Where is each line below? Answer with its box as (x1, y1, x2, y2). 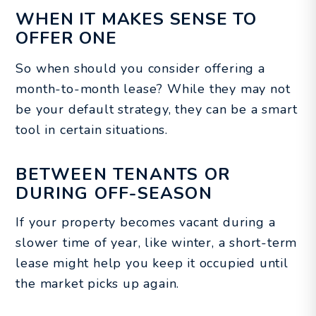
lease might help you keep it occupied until (16, 254, 288, 272)
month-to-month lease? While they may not (16, 80, 291, 97)
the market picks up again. (16, 274, 180, 292)
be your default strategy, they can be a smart (16, 100, 298, 118)
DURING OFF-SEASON (16, 181, 212, 205)
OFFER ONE (16, 26, 117, 49)
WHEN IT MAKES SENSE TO (16, 7, 257, 30)
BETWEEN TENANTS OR (16, 162, 231, 186)
